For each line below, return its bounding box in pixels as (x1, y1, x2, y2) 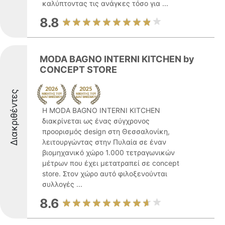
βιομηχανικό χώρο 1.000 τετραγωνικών (42, 148, 175, 157)
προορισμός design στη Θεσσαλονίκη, (42, 127, 170, 136)
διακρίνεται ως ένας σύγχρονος (42, 117, 150, 125)
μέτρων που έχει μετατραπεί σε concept (42, 159, 179, 167)
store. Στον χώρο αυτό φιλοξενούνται (42, 169, 167, 178)
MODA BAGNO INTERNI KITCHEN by (40, 54, 194, 64)
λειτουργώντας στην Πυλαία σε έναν (42, 138, 166, 146)
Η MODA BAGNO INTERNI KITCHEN (42, 106, 160, 115)
